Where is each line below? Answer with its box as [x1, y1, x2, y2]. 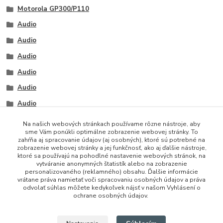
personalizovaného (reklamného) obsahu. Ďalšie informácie [25, 168, 198, 176]
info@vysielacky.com [18, 200, 80, 210]
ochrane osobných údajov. [73, 192, 150, 200]
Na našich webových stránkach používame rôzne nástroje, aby [23, 120, 200, 128]
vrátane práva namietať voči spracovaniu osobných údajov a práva [17, 176, 206, 184]
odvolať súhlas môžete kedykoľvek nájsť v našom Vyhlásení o [22, 184, 201, 192]
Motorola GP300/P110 [17, 4, 89, 13]
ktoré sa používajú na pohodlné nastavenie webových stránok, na [17, 152, 206, 160]
